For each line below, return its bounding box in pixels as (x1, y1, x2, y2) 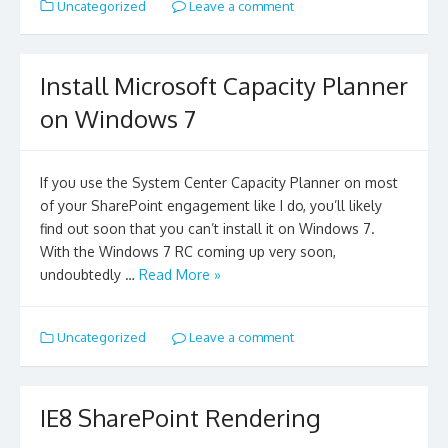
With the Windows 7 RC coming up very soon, (40, 243, 336, 261)
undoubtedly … (40, 266, 139, 284)
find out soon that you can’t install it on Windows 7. (40, 220, 375, 238)
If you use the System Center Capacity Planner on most (40, 174, 398, 192)
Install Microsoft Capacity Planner (40, 70, 408, 102)
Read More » (139, 266, 221, 284)
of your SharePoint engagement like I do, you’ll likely (40, 197, 382, 215)
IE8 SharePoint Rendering (40, 401, 321, 433)
